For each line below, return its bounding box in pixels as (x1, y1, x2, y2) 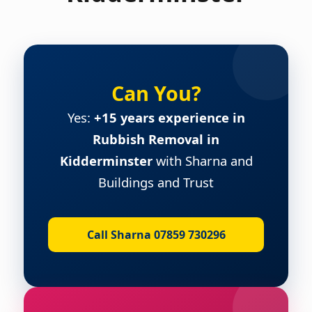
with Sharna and (152, 151, 253, 169)
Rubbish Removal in (93, 130, 219, 148)
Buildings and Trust (98, 173, 214, 191)
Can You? (111, 79, 201, 107)
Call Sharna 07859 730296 (86, 226, 226, 242)
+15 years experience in (93, 108, 245, 126)
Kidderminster (59, 151, 153, 169)
